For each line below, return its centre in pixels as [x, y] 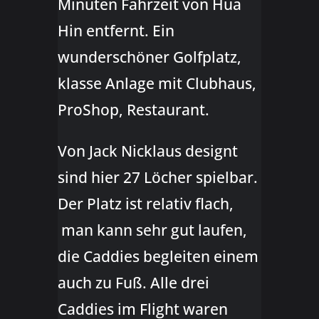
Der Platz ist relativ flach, [145, 204]
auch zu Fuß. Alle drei [133, 283]
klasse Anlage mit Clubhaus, [157, 84]
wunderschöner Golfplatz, [149, 57]
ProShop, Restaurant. [133, 110]
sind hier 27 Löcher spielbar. [157, 178]
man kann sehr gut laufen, [152, 230]
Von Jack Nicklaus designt [147, 151]
